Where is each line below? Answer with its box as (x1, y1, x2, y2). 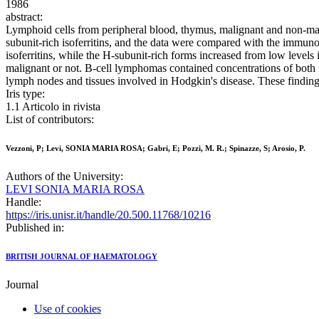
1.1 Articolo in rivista (6, 100, 100, 113)
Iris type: (6, 88, 45, 100)
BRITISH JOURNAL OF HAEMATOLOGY (6, 252, 157, 261)
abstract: (6, 11, 43, 23)
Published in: (6, 221, 64, 234)
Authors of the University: (6, 170, 123, 183)
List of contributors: (6, 113, 94, 126)
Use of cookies (34, 303, 101, 315)
